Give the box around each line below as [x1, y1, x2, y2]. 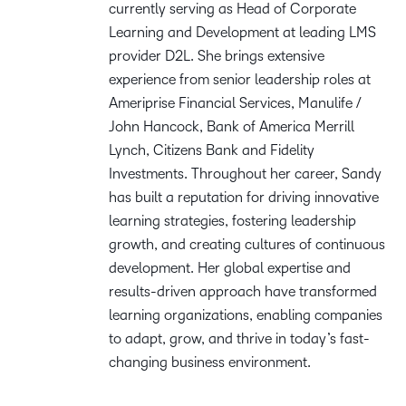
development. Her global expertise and [109, 260, 351, 275]
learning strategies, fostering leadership [109, 213, 356, 228]
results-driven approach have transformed [109, 284, 377, 299]
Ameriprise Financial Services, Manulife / [109, 95, 362, 111]
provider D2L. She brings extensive [109, 48, 324, 63]
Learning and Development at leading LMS [109, 24, 376, 40]
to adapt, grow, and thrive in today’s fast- [109, 331, 370, 346]
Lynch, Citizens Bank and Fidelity [109, 142, 314, 158]
